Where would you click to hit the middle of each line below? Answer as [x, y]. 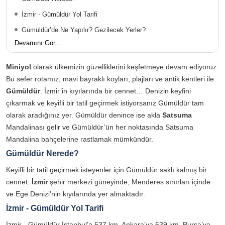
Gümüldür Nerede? [42, 153]
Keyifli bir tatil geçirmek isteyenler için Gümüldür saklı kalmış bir [106, 170]
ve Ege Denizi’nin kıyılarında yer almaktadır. [77, 194]
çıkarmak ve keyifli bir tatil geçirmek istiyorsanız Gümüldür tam [105, 103]
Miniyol [19, 67]
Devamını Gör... [38, 43]
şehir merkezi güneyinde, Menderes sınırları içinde [129, 182]
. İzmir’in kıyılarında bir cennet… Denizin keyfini [116, 91]
